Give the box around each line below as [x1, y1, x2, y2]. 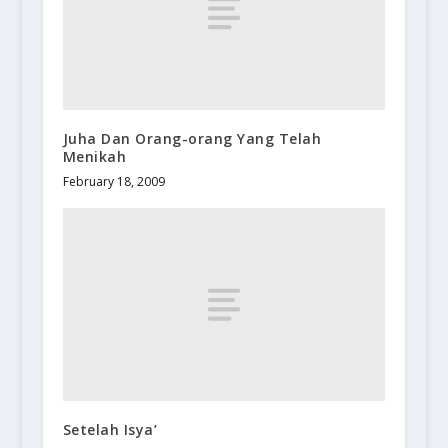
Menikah [62, 146, 127, 166]
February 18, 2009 [62, 172, 165, 190]
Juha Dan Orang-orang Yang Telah [62, 128, 322, 148]
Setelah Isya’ [62, 420, 158, 440]
